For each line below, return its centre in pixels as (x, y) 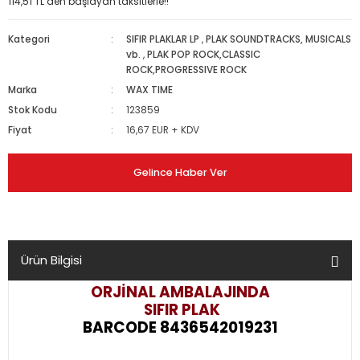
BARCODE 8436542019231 (180, 327)
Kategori (29, 39)
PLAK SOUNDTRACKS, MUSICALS (279, 39)
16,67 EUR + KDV (163, 130)
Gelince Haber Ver (180, 172)
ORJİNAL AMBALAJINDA (180, 292)
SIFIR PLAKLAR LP (163, 39)
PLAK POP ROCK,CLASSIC (204, 55)
